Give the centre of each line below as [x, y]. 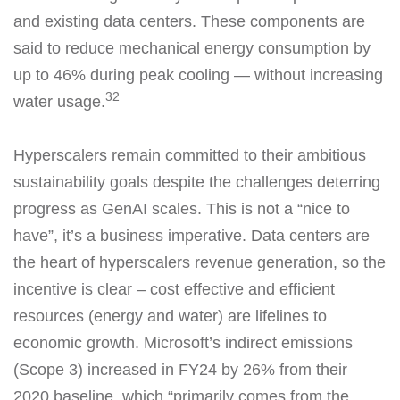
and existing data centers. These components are [189, 21]
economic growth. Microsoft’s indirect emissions [183, 342]
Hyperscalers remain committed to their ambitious [190, 155]
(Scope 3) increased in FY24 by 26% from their [180, 369]
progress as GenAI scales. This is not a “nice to [182, 208]
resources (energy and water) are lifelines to [170, 316]
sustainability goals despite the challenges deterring [197, 182]
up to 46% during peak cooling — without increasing [198, 75]
